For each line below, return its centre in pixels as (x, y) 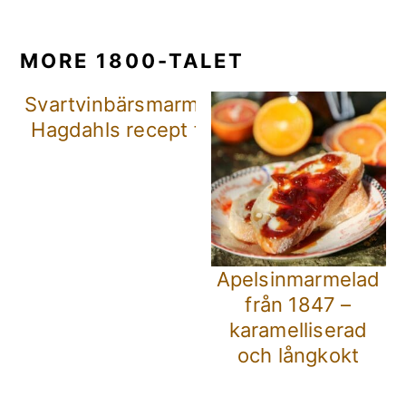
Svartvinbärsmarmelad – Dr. (156, 105)
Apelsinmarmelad (298, 280)
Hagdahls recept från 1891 (156, 130)
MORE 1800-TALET (133, 61)
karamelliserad (298, 330)
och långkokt (298, 356)
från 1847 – (298, 305)
